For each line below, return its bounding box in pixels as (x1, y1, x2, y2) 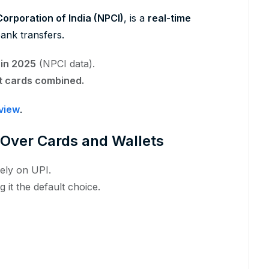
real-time (148, 12, 191, 25)
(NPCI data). (36, 58, 95, 70)
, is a (124, 12, 148, 25)
